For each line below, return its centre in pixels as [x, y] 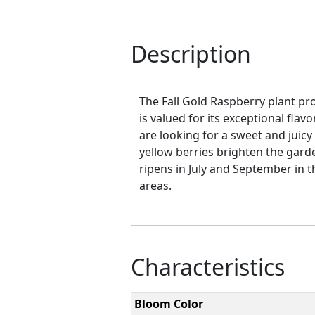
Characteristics [207, 266]
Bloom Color [168, 303]
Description [191, 53]
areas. [155, 185]
